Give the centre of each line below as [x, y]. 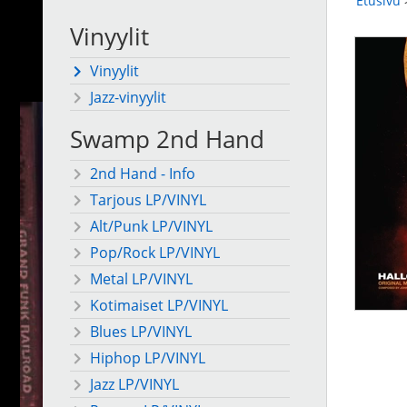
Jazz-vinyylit [128, 98]
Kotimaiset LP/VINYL [159, 306]
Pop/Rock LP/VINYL [155, 253]
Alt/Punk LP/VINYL [151, 227]
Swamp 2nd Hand [167, 140]
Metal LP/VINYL [141, 279]
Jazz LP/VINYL [134, 385]
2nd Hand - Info [143, 174]
